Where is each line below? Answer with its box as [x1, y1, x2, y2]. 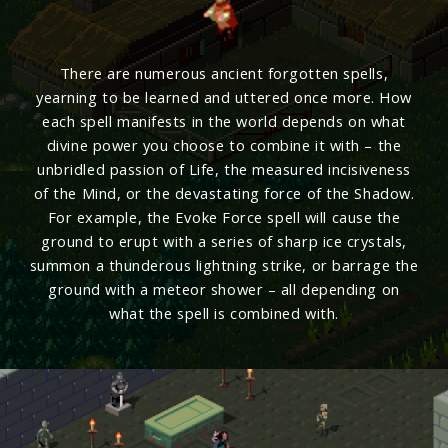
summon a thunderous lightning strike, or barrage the [29, 255, 419, 276]
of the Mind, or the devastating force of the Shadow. [33, 183, 415, 204]
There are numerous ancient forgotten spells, [59, 63, 389, 84]
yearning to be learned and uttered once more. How [36, 87, 412, 108]
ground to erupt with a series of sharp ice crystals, [41, 231, 407, 252]
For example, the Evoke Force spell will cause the [47, 207, 401, 228]
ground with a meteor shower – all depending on [48, 279, 400, 300]
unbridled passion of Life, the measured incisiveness [37, 159, 411, 180]
